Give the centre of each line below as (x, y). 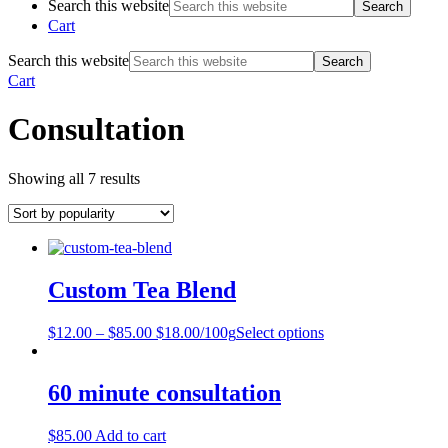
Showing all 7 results (74, 178)
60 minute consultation (164, 392)
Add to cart (130, 435)
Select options (280, 332)
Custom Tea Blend (142, 289)
